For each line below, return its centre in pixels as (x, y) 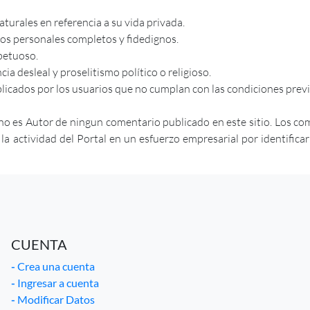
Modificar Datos (55, 299)
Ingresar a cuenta (57, 282)
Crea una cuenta (55, 266)
